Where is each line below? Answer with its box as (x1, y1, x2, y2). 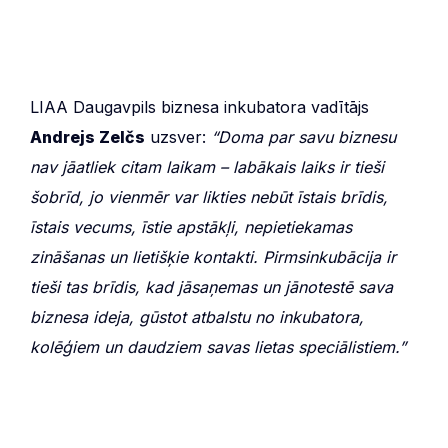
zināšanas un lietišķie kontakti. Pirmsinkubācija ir (30, 246, 396, 267)
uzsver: (145, 126, 211, 147)
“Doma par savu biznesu (211, 126, 396, 147)
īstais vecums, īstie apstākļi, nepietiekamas (30, 216, 352, 237)
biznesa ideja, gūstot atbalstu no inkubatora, (30, 306, 364, 327)
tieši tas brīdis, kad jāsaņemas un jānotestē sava (30, 276, 393, 297)
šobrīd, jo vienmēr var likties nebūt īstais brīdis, (30, 186, 388, 207)
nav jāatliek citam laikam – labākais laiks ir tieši (30, 156, 384, 177)
